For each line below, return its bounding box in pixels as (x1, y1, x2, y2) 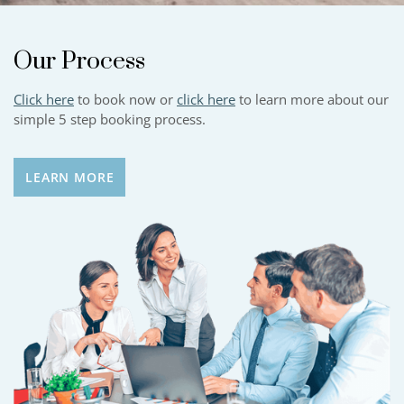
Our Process (14, 45, 145, 77)
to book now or (74, 89, 177, 108)
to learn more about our (235, 89, 389, 108)
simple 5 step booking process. (14, 109, 206, 128)
